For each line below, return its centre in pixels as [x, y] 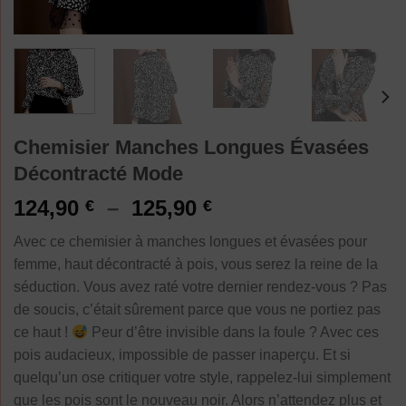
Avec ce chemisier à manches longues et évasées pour [190, 242]
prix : [238, 251]
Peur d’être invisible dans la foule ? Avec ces [234, 333]
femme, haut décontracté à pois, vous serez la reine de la [196, 265]
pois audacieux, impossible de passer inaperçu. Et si [182, 355]
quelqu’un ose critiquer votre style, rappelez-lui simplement [202, 378]
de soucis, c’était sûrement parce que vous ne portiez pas [197, 310]
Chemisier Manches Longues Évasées [191, 148]
